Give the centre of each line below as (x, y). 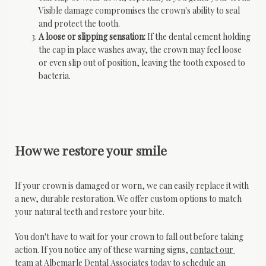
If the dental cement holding (198, 36)
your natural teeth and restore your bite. (90, 211)
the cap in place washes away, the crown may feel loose (140, 49)
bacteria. (55, 75)
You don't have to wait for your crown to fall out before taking (129, 236)
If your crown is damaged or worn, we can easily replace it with (132, 185)
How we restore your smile (91, 151)
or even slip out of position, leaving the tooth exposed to (142, 62)
